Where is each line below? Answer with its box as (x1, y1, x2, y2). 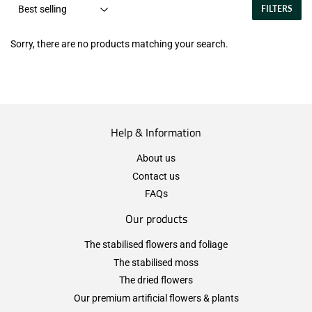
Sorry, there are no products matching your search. (10, 38, 228, 50)
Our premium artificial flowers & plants (73, 292, 239, 304)
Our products (125, 210, 187, 228)
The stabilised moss (114, 256, 198, 268)
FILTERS (261, 3, 292, 15)
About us (136, 153, 175, 164)
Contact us (132, 170, 180, 182)
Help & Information (111, 124, 201, 141)
